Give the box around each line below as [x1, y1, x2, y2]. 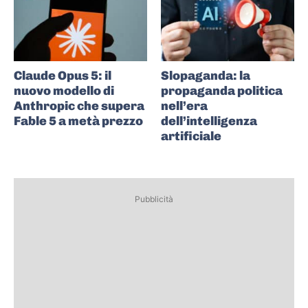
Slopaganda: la [161, 67, 250, 83]
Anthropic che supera [14, 98, 144, 113]
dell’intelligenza [161, 113, 257, 129]
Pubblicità [135, 193, 173, 204]
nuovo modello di [14, 82, 114, 98]
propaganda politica [161, 82, 283, 98]
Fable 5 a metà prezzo [14, 113, 143, 129]
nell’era [161, 98, 208, 113]
